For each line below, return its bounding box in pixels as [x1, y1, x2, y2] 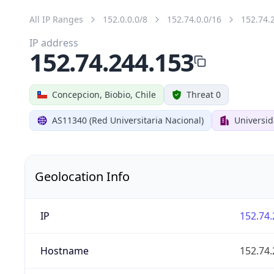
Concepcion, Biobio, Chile [52, 88, 156, 100]
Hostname [40, 243, 89, 257]
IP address [29, 35, 78, 50]
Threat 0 [187, 88, 221, 100]
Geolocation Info [35, 168, 130, 185]
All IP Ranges [29, 13, 83, 25]
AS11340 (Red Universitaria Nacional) [52, 114, 204, 126]
